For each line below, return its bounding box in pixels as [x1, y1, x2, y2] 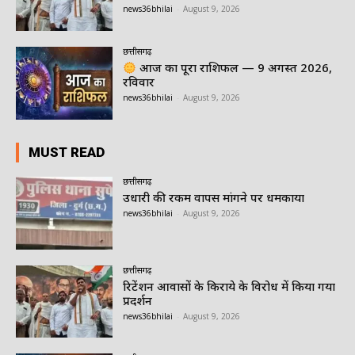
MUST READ [29, 143, 105, 160]
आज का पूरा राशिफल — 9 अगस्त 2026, [136, 59, 333, 76]
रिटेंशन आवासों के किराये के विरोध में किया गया [123, 277, 336, 294]
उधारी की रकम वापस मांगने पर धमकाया [123, 189, 305, 205]
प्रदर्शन [123, 292, 153, 308]
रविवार [123, 74, 155, 90]
